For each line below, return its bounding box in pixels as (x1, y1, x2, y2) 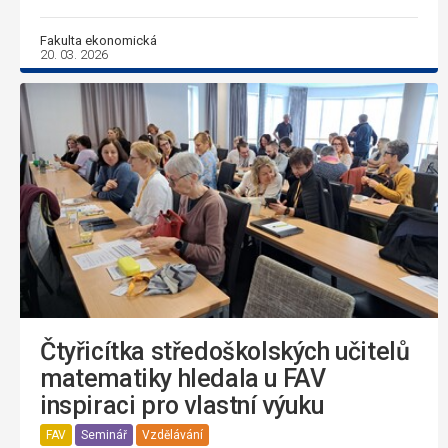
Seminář (81, 427, 127, 442)
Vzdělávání (142, 427, 203, 442)
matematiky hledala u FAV (40, 364, 326, 394)
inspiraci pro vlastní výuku (40, 391, 324, 421)
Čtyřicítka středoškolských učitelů (40, 337, 410, 367)
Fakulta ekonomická (40, 32, 157, 48)
